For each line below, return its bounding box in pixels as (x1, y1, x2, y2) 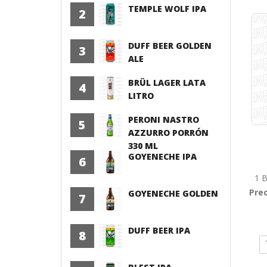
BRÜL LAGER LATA (128, 77, 206, 88)
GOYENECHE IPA (128, 151, 197, 162)
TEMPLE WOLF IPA (128, 3, 207, 14)
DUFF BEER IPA (128, 225, 191, 236)
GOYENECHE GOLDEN (128, 188, 219, 199)
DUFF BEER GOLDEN (128, 40, 212, 51)
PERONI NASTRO (128, 114, 200, 125)
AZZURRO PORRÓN (128, 127, 209, 138)
